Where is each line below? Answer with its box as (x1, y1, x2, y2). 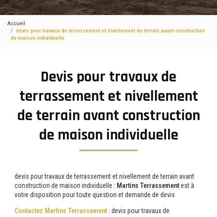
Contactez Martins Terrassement (15, 206, 107, 215)
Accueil (7, 20, 25, 27)
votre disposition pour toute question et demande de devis (15, 190, 175, 199)
